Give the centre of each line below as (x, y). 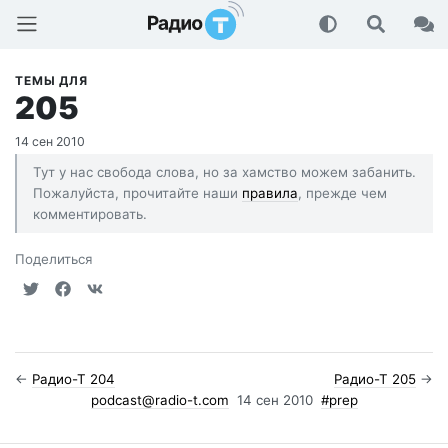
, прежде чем (342, 192)
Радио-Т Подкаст (216, 18)
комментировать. (90, 213)
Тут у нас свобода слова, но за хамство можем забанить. (224, 171)
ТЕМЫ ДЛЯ (51, 80)
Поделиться (54, 258)
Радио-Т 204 (73, 378)
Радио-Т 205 (375, 378)
